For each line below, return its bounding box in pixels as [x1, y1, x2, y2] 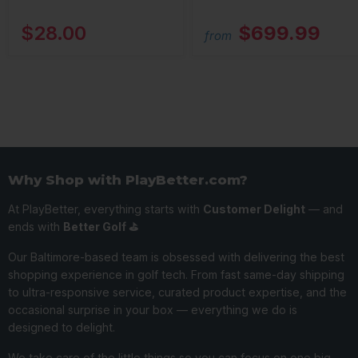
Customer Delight [203, 202, 305, 217]
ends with [8, 220, 63, 234]
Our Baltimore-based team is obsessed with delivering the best [8, 250, 344, 265]
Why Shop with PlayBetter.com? [8, 172, 248, 189]
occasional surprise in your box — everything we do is [8, 303, 297, 317]
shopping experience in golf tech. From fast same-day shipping [8, 268, 344, 282]
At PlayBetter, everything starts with [8, 202, 203, 217]
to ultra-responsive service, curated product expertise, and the [8, 285, 347, 300]
